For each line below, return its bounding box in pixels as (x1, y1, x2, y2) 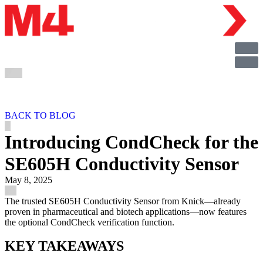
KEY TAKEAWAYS (5, 238, 124, 254)
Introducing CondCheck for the (5, 131, 258, 153)
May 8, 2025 (5, 175, 52, 185)
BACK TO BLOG (5, 110, 76, 120)
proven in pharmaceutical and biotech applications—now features (5, 207, 247, 217)
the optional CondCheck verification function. (5, 217, 174, 227)
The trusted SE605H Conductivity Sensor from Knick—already (5, 196, 241, 206)
